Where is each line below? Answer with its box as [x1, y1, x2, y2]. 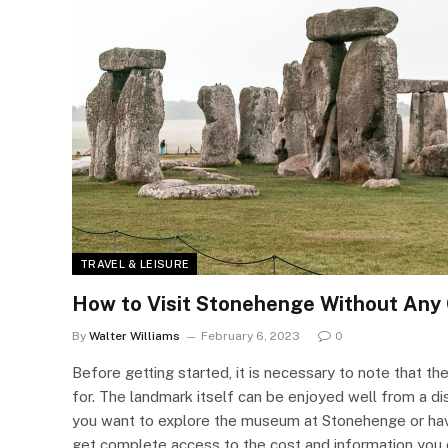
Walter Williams [89, 328, 180, 343]
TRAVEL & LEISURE [80, 257, 190, 270]
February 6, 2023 [201, 328, 300, 343]
